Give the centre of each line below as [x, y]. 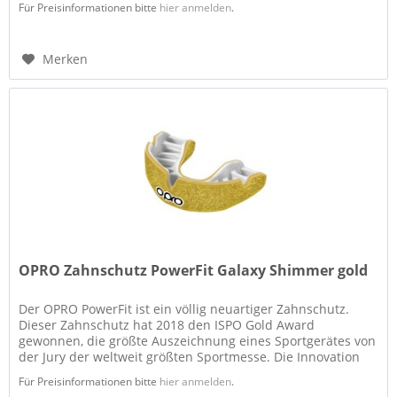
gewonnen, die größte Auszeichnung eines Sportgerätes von [198, 340]
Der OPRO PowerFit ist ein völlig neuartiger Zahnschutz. [184, 308]
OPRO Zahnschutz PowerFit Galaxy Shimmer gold [194, 270]
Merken [66, 58]
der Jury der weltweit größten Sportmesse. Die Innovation [190, 356]
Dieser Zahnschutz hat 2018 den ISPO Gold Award [167, 324]
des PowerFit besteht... [86, 372]
